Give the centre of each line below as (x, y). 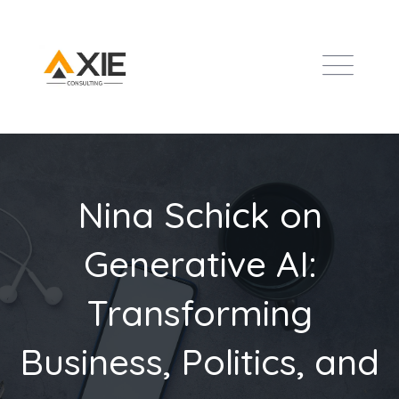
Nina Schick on (199, 215)
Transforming (199, 313)
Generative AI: (199, 264)
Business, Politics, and (199, 362)
